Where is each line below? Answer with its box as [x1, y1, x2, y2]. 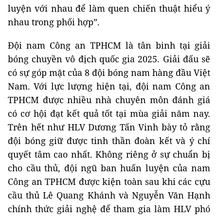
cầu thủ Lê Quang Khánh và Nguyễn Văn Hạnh [8, 189, 210, 201]
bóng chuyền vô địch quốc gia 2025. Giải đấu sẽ [8, 53, 210, 65]
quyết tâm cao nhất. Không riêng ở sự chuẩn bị [8, 148, 210, 161]
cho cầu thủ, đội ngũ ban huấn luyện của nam [8, 162, 210, 174]
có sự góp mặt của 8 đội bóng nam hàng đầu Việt [8, 67, 210, 79]
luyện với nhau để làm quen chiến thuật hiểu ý [8, 2, 210, 15]
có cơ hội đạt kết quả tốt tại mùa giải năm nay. [8, 108, 210, 120]
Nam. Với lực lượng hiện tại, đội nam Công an [8, 80, 210, 92]
